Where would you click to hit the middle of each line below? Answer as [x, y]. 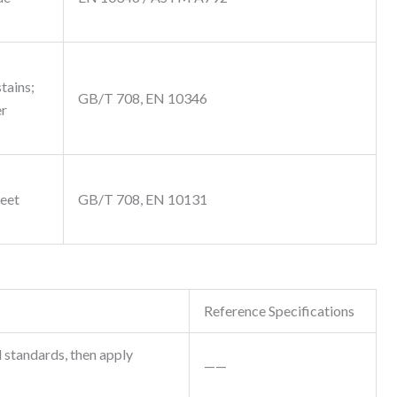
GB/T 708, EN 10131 [143, 199]
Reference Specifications [279, 311]
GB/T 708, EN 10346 [143, 98]
